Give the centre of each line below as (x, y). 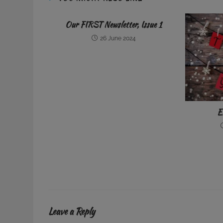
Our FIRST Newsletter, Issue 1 (114, 25)
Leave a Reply (72, 212)
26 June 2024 (118, 39)
